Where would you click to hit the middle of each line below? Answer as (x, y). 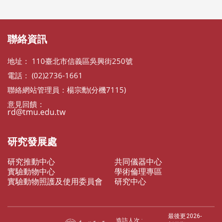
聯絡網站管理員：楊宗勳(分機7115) (67, 90)
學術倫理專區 (138, 171)
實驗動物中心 (31, 171)
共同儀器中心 (138, 162)
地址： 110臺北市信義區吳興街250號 (70, 61)
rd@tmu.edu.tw (36, 112)
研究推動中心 (31, 162)
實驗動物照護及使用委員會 (55, 181)
